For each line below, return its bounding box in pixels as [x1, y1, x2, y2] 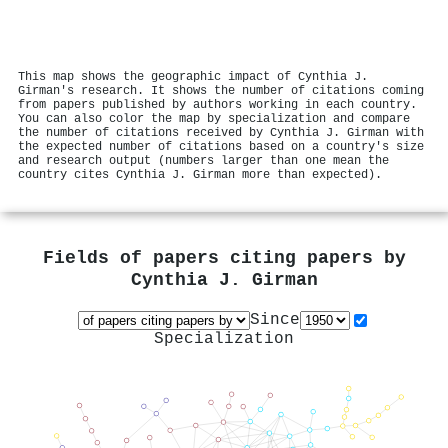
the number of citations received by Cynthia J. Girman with [18, 125, 424, 140]
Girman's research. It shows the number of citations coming [18, 83, 424, 98]
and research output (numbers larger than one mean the [18, 153, 389, 168]
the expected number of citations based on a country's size [18, 139, 424, 154]
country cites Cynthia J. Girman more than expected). [18, 167, 382, 182]
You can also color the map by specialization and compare [18, 111, 410, 126]
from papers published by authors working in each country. [18, 97, 417, 112]
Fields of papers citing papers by [42, 248, 406, 270]
